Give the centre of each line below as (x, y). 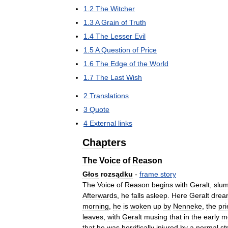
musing (156, 217)
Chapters (104, 142)
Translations (109, 96)
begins (162, 185)
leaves (93, 217)
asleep (157, 195)
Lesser (121, 36)
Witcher (123, 9)
